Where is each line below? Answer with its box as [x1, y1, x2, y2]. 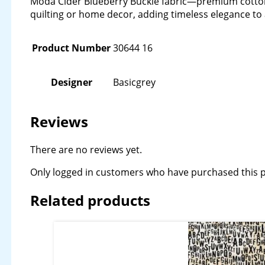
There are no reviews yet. [30, 143, 143, 156]
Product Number [32, 41, 111, 54]
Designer [50, 76, 92, 89]
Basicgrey [113, 76, 156, 89]
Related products [30, 190, 151, 210]
